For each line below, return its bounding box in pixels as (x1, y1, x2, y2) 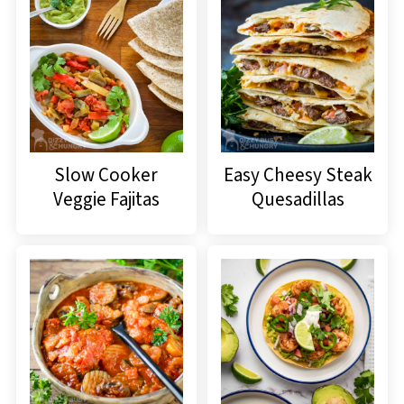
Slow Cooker (54, 161, 159, 188)
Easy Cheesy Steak (223, 161, 372, 188)
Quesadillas (251, 185, 344, 213)
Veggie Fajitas (52, 185, 160, 213)
